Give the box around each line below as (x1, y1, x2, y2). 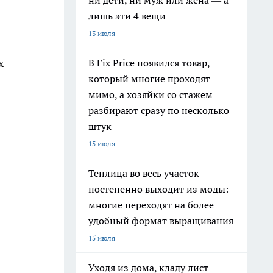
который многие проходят (88, 73, 210, 85)
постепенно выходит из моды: (88, 183, 229, 195)
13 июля (88, 29, 115, 38)
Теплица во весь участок (88, 167, 199, 179)
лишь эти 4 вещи (88, 10, 166, 22)
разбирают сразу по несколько (88, 104, 229, 116)
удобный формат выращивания (88, 214, 233, 227)
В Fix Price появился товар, (88, 57, 210, 69)
